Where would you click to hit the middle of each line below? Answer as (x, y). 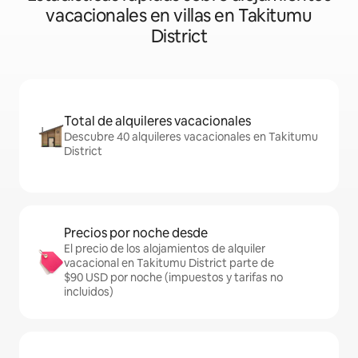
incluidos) (89, 292)
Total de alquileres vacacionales (157, 121)
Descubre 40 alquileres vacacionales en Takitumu (191, 137)
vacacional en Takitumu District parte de (169, 263)
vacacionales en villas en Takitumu (179, 16)
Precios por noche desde (136, 233)
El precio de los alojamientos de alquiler (165, 249)
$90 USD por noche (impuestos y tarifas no (173, 278)
